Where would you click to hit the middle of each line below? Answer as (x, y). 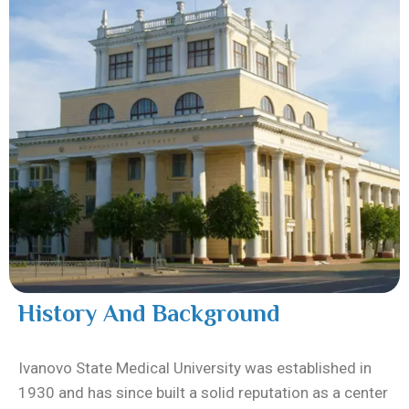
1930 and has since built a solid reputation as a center (203, 392)
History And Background (149, 313)
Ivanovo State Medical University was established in (195, 367)
